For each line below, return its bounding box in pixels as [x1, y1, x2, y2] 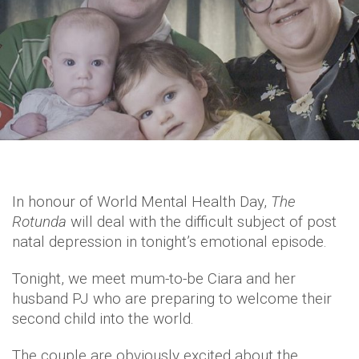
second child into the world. [12, 309, 194, 328]
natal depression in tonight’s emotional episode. [12, 232, 327, 251]
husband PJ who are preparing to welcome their [12, 288, 332, 308]
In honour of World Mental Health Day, [12, 192, 271, 211]
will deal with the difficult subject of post [71, 212, 337, 231]
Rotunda [12, 212, 71, 231]
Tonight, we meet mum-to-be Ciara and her [12, 268, 296, 288]
